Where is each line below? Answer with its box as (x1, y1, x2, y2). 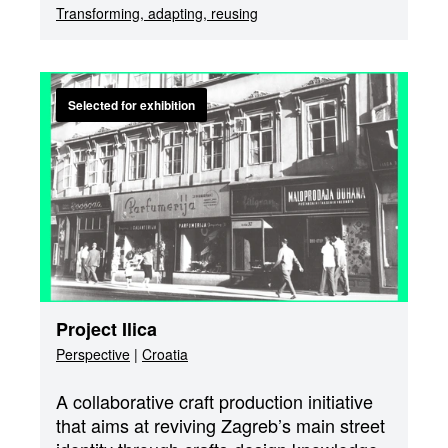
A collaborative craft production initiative (56, 388, 373, 414)
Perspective (56, 344, 130, 364)
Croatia (142, 344, 188, 364)
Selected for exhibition (68, 96, 195, 114)
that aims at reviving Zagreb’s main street (56, 412, 385, 438)
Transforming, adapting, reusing (56, 3, 258, 23)
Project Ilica (56, 316, 157, 342)
